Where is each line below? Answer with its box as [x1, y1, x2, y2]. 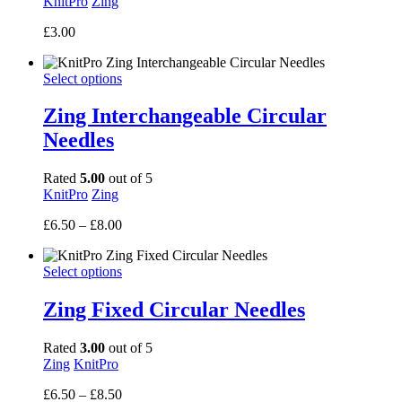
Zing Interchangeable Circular [43, 104, 327, 128]
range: [121, 232, 156, 249]
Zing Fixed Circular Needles [43, 298, 305, 322]
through [121, 265, 165, 281]
